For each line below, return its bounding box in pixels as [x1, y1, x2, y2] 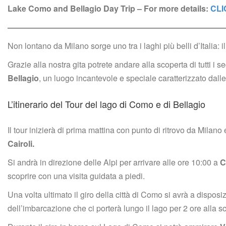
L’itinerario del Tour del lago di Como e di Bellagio [8, 97, 205, 110]
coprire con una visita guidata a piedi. [8, 169, 145, 182]
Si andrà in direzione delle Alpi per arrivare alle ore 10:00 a [8, 156, 220, 168]
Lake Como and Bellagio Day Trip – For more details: [8, 2, 210, 14]
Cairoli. [8, 137, 34, 149]
